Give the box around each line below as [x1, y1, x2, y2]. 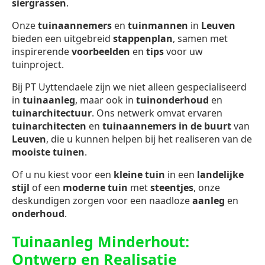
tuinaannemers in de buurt [102, 119, 231, 133]
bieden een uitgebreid [12, 32, 113, 46]
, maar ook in [75, 93, 136, 107]
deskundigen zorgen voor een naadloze [12, 194, 192, 208]
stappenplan [113, 32, 173, 46]
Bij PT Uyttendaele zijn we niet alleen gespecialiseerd [12, 80, 247, 94]
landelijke [197, 168, 244, 182]
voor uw [164, 45, 203, 59]
